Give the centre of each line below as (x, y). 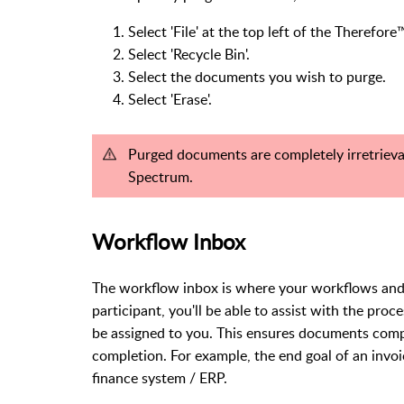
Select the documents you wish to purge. (257, 77)
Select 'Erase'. (170, 100)
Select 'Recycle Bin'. (189, 55)
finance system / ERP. (160, 377)
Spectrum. (161, 177)
